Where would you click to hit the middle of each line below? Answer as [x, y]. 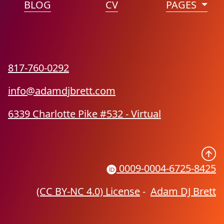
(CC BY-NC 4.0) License [88, 191]
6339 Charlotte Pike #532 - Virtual [84, 114]
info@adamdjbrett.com [62, 91]
